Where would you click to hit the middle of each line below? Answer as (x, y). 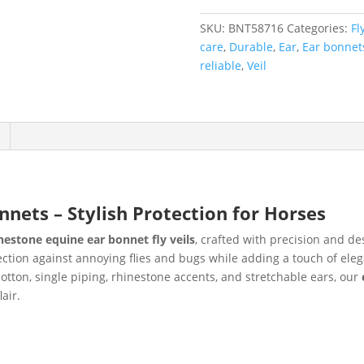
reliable (220, 65)
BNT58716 (256, 28)
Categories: (318, 28)
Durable (251, 46)
